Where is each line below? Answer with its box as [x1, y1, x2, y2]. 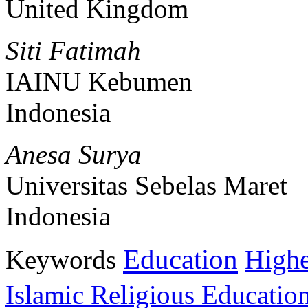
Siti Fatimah [5, 35, 141, 65]
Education [123, 243, 238, 275]
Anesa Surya [5, 139, 142, 169]
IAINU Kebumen [5, 66, 192, 96]
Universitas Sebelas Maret [5, 170, 287, 200]
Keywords [5, 244, 116, 274]
